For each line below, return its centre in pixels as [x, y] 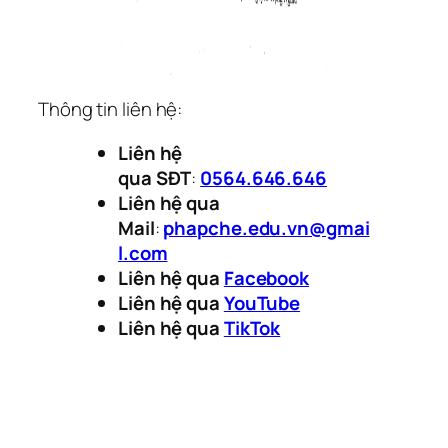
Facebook [266, 277]
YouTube [262, 302]
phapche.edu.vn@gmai [266, 227]
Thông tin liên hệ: [110, 109]
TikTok [252, 327]
